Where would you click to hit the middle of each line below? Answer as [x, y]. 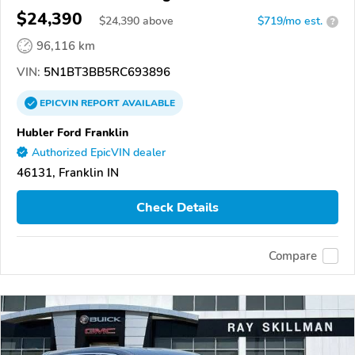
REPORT [100, 103]
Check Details [177, 207]
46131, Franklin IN [68, 173]
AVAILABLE [147, 103]
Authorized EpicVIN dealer [99, 153]
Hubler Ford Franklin [73, 133]
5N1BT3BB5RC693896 [105, 73]
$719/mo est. [290, 21]
